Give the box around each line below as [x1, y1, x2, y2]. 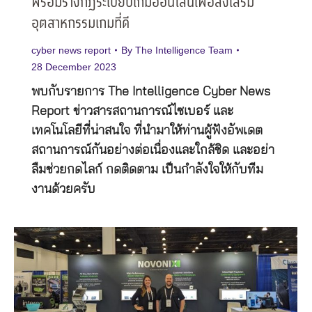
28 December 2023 [31, 61, 116, 72]
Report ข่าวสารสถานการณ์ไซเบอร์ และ [31, 104, 233, 118]
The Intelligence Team [135, 44, 233, 56]
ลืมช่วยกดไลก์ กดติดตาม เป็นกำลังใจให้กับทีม [31, 163, 263, 176]
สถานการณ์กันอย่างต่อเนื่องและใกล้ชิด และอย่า [31, 143, 274, 157]
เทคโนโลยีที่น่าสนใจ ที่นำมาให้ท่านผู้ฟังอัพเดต [31, 124, 263, 137]
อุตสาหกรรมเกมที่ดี [31, 13, 130, 35]
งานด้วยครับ [31, 182, 95, 196]
